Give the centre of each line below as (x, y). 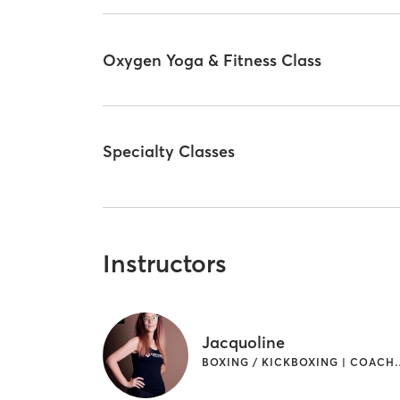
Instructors (165, 263)
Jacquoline (244, 342)
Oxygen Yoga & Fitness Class (212, 60)
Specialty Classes (169, 152)
